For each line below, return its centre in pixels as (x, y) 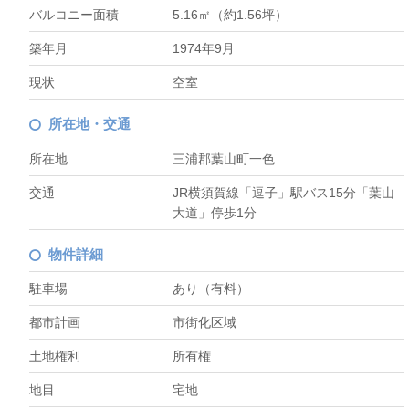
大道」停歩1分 (215, 212)
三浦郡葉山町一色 (224, 158)
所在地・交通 (89, 124)
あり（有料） (211, 289)
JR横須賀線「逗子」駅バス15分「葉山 (284, 192)
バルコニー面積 (74, 15)
